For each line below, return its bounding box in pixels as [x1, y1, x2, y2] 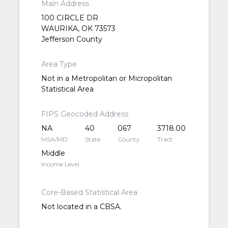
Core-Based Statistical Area [41, 188, 137, 197]
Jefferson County [41, 35, 102, 44]
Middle [41, 149, 65, 158]
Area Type [41, 60, 77, 69]
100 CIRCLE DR [41, 13, 98, 23]
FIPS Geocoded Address [41, 109, 128, 119]
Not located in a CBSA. [41, 202, 122, 212]
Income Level [41, 160, 79, 168]
